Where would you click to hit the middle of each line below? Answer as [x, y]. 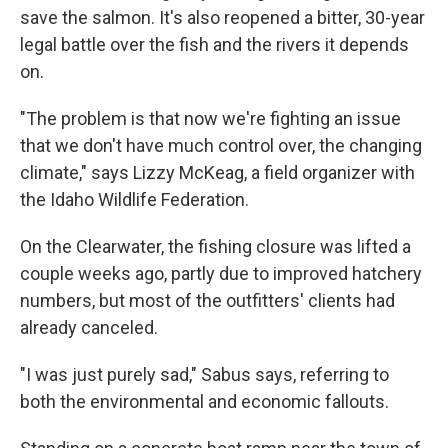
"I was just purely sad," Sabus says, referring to [204, 374]
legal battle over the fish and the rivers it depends [214, 44]
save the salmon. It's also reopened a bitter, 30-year [222, 17]
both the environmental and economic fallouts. [204, 401]
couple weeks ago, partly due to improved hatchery [221, 273]
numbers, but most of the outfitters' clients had [207, 300]
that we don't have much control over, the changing [221, 145]
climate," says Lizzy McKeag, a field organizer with [217, 172]
